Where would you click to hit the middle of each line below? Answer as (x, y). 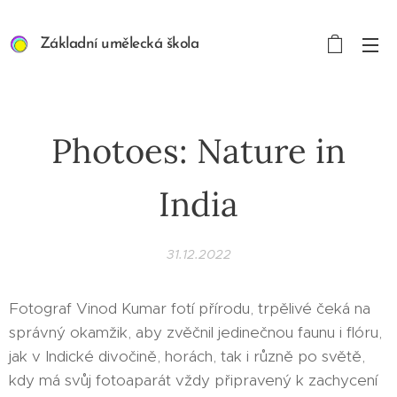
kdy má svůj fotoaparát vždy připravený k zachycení (193, 380)
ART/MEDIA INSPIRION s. (150, 66)
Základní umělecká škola (153, 44)
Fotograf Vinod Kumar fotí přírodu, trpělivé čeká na (190, 308)
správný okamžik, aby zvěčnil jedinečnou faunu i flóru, (195, 332)
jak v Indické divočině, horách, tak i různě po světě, (187, 356)
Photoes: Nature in (198, 151)
